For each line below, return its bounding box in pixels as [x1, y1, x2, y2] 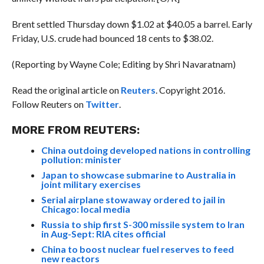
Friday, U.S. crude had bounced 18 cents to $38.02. [11, 32, 213, 44]
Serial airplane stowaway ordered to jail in [41, 193, 225, 205]
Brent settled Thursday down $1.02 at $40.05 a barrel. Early [11, 18, 252, 29]
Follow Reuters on [11, 98, 85, 110]
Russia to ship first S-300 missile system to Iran [41, 218, 245, 230]
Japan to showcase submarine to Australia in [41, 169, 236, 180]
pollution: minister [41, 153, 121, 165]
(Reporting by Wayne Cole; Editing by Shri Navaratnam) [11, 58, 236, 70]
